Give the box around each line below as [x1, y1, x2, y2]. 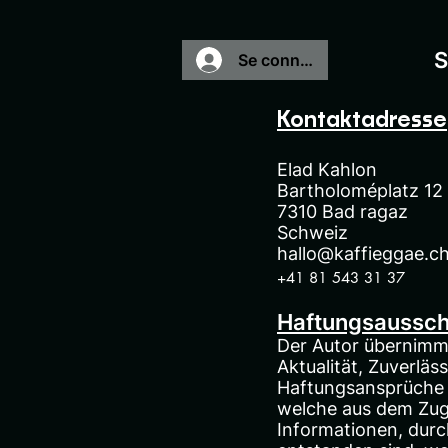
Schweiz [277, 221, 348, 243]
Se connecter [237, 49, 339, 70]
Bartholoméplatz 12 [277, 179, 443, 201]
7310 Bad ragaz [277, 200, 408, 222]
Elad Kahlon [277, 158, 377, 180]
